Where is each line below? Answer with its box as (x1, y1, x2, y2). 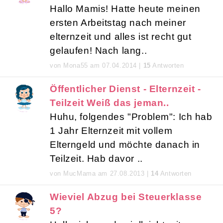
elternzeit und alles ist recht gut (50, 31, 192, 42)
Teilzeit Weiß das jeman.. (50, 98, 169, 109)
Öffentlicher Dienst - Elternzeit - (50, 84, 201, 95)
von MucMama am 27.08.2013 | (50, 170, 151, 178)
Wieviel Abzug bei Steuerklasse (50, 192, 202, 203)
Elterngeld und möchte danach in (50, 139, 200, 150)
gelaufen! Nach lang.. (50, 45, 147, 56)
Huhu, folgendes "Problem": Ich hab (50, 111, 213, 122)
